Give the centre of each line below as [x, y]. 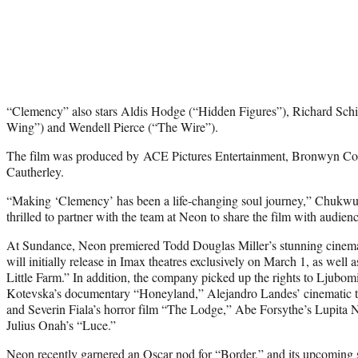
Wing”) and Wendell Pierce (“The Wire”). [112, 126]
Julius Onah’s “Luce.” [61, 324]
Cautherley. [35, 171]
